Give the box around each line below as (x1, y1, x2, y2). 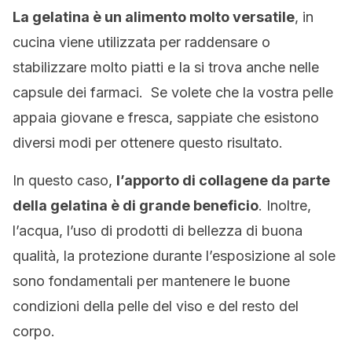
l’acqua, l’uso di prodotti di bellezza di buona (13, 222, 302, 239)
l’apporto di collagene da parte (116, 172, 330, 189)
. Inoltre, (258, 197, 311, 214)
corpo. (13, 323, 55, 339)
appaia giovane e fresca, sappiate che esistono (13, 109, 319, 126)
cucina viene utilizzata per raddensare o (13, 34, 270, 50)
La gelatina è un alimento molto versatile (13, 9, 295, 25)
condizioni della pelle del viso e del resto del (13, 298, 299, 314)
